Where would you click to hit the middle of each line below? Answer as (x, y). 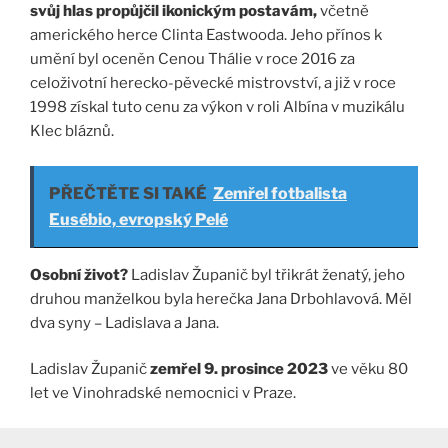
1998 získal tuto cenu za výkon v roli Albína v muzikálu (217, 107)
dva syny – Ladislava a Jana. (124, 322)
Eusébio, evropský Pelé (138, 219)
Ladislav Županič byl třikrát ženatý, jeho (266, 274)
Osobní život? (79, 274)
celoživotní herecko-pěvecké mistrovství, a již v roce (213, 83)
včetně (344, 11)
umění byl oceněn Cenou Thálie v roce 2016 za (192, 59)
